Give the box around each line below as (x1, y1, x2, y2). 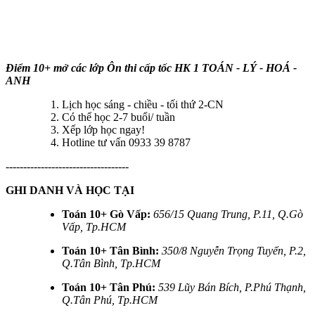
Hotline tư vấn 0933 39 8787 (62, 136, 191, 148)
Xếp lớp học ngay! (62, 124, 145, 136)
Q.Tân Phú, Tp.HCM (62, 294, 157, 306)
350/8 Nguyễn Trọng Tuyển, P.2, (162, 245, 306, 257)
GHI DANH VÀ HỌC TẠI (6, 184, 134, 196)
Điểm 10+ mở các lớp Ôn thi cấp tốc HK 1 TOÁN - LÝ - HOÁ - (6, 62, 297, 74)
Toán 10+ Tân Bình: (62, 245, 159, 257)
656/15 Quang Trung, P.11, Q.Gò (153, 208, 303, 220)
